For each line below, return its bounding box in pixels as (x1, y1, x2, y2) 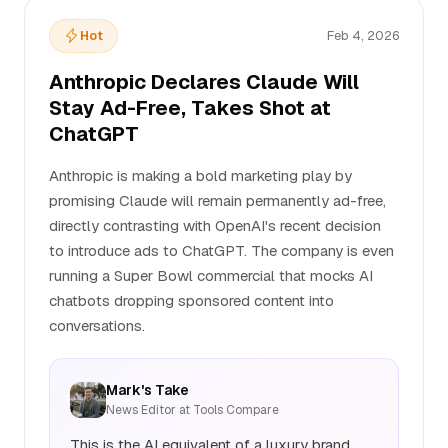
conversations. (49, 316, 145, 335)
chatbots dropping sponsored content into (49, 291, 334, 310)
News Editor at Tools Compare (106, 402, 279, 418)
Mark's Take (106, 381, 189, 399)
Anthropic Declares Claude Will (49, 69, 359, 95)
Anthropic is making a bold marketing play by (49, 166, 352, 185)
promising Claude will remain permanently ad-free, (49, 191, 386, 210)
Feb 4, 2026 (327, 27, 399, 44)
